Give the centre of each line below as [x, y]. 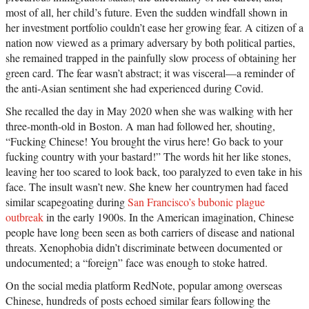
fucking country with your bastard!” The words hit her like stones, [148, 157]
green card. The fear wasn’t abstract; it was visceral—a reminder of [150, 73]
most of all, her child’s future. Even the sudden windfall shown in [147, 12]
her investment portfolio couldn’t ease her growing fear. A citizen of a [154, 28]
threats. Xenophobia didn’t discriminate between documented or [144, 248]
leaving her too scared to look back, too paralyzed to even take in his [154, 172]
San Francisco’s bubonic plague [196, 202]
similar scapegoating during [67, 202]
